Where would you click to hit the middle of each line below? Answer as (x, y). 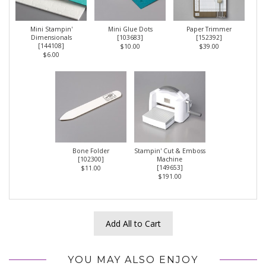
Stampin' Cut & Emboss (170, 151)
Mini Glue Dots (130, 29)
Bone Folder (91, 151)
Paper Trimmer (209, 29)
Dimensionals (51, 37)
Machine (170, 159)
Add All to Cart (133, 223)
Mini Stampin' (51, 29)
